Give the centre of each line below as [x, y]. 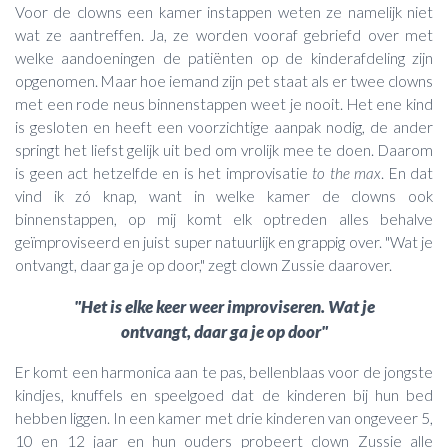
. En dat [407, 173]
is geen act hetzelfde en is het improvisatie [163, 173]
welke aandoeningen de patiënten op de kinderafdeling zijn [224, 58]
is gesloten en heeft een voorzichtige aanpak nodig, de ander [224, 127]
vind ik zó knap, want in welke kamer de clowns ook [224, 196]
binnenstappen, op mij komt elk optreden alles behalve [224, 219]
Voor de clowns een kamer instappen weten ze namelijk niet [224, 12]
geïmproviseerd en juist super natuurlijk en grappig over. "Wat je [224, 242]
